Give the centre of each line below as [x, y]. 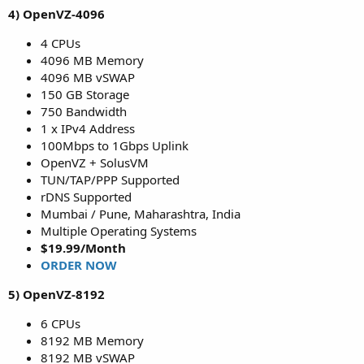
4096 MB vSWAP [88, 78]
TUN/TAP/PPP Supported [110, 180]
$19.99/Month [83, 248]
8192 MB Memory [92, 341]
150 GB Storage [85, 95]
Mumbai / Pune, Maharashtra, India [141, 214]
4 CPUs [61, 43]
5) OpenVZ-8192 [56, 295]
